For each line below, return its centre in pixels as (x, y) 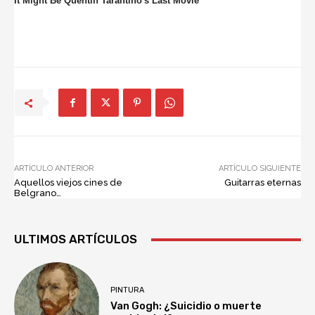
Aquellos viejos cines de (68, 183)
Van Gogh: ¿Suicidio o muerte (186, 306)
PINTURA (128, 290)
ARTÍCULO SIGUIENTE (259, 169)
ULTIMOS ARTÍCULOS (76, 239)
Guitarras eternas (262, 183)
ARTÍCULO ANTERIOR (54, 169)
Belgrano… (38, 193)
